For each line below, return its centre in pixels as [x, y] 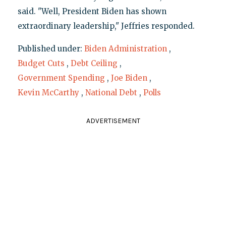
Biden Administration [125, 49]
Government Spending [61, 78]
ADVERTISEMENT [113, 121]
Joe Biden [129, 78]
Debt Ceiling [94, 64]
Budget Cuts [41, 64]
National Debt [111, 93]
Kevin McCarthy [48, 93]
